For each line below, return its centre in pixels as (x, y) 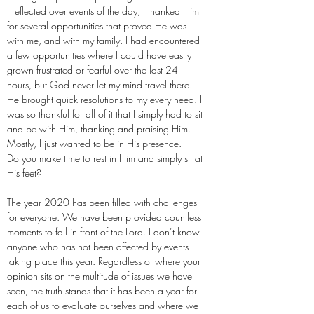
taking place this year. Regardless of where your (104, 261)
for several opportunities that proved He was (97, 26)
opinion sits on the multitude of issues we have (100, 276)
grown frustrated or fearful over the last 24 (93, 70)
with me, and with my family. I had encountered (103, 40)
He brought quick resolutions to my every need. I (104, 99)
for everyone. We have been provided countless (104, 217)
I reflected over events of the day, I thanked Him (103, 11)
